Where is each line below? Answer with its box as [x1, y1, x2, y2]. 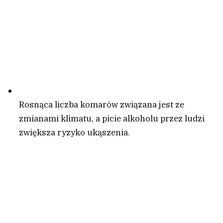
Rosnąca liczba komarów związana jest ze [19, 99, 184, 111]
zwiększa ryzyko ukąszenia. [19, 127, 130, 138]
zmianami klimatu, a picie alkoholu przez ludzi [19, 113, 205, 124]
